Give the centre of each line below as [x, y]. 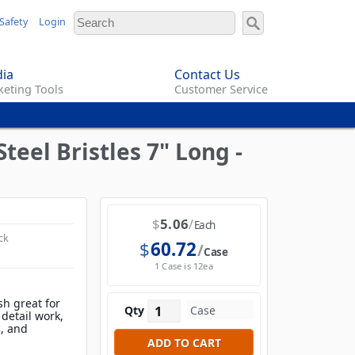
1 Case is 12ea [184, 266]
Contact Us [207, 75]
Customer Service [221, 90]
